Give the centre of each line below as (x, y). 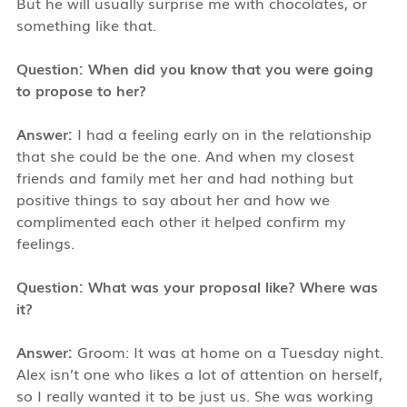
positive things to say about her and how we (173, 199)
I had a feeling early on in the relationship (222, 133)
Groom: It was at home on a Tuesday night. (228, 351)
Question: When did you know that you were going (194, 68)
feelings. (45, 242)
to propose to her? (81, 89)
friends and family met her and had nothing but (184, 177)
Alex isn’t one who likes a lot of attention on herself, (199, 373)
